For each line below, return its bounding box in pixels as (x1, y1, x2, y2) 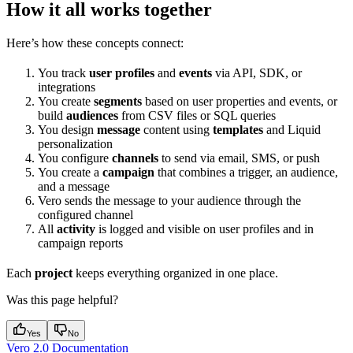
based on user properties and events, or (142, 94, 337, 108)
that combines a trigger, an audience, (154, 165, 338, 179)
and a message (38, 179, 110, 193)
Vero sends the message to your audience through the (38, 193, 301, 207)
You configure (38, 150, 112, 165)
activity (57, 221, 95, 236)
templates (213, 122, 263, 136)
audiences (66, 108, 118, 122)
